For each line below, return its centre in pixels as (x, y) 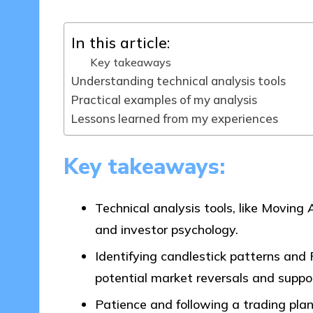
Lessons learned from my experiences (174, 119)
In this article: (120, 43)
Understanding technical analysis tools (178, 81)
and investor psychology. (166, 230)
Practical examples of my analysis (164, 100)
